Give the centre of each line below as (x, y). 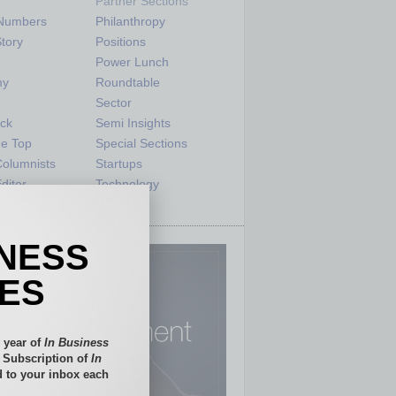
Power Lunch (132, 62)
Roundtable (128, 82)
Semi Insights (133, 123)
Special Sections (141, 143)
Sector (114, 103)
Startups (119, 164)
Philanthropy (130, 21)
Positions (121, 42)
